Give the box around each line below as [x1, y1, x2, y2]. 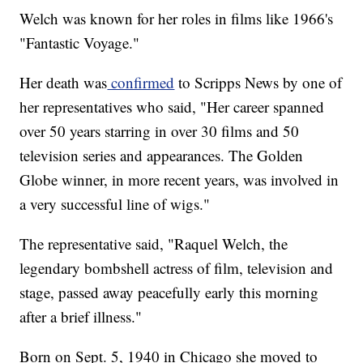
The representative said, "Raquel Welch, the [19, 233, 288, 254]
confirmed [107, 72, 175, 93]
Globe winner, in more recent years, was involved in [19, 169, 340, 190]
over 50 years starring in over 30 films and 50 [19, 121, 300, 142]
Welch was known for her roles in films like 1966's [19, 8, 334, 29]
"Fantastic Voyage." [19, 32, 140, 53]
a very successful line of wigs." [19, 194, 211, 215]
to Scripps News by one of [174, 72, 343, 93]
